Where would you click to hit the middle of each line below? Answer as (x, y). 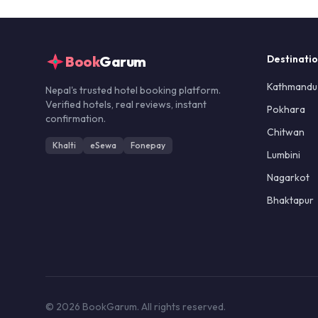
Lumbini (284, 155)
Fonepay (148, 145)
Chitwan (286, 132)
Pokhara (286, 109)
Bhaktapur (290, 200)
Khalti (64, 145)
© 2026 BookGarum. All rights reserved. (136, 307)
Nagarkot (288, 177)
